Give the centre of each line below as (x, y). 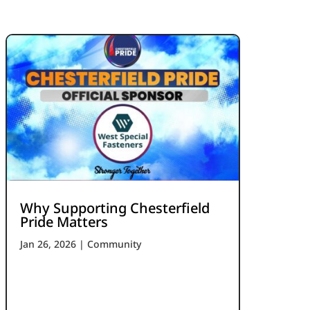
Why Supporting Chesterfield (115, 208)
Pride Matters (64, 221)
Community (115, 244)
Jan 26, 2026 (48, 244)
